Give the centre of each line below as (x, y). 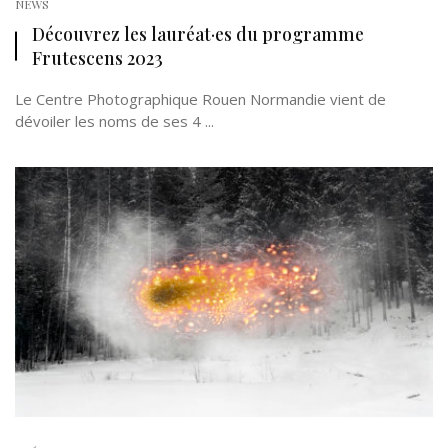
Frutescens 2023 (97, 57)
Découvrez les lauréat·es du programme (198, 33)
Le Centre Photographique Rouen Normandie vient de (200, 99)
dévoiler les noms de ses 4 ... (114, 121)
